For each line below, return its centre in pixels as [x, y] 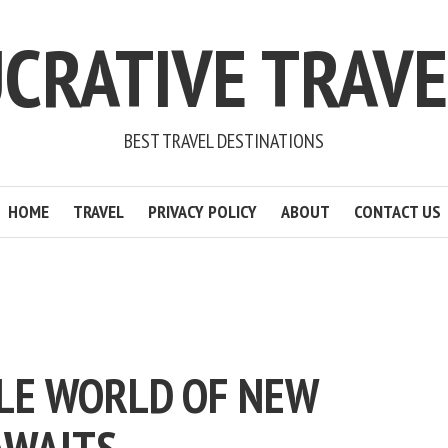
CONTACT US [397, 211]
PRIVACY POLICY [202, 211]
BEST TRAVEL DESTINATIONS [224, 141]
